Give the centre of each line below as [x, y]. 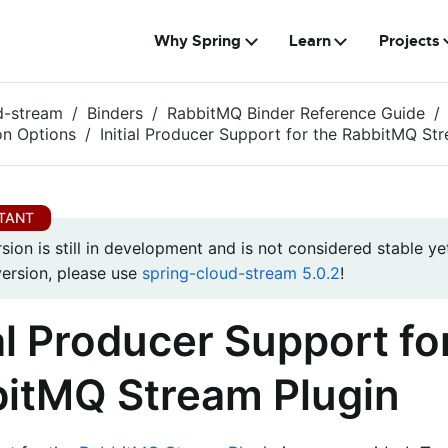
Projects [409, 41]
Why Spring [198, 41]
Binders [115, 113]
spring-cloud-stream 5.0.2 [241, 273]
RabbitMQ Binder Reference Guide [296, 113]
